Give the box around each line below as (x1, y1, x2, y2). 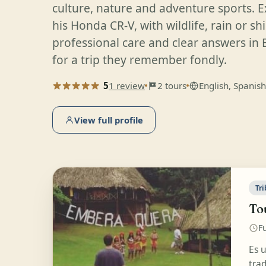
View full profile (74, 114, 143, 126)
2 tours (157, 80, 186, 92)
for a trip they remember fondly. (52, 52, 227, 68)
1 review (109, 80, 145, 92)
